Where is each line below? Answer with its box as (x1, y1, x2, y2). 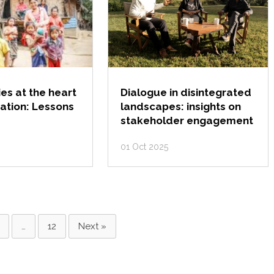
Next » (78, 221, 107, 232)
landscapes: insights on (120, 100, 242, 113)
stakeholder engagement (120, 114, 254, 127)
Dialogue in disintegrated (120, 86, 252, 98)
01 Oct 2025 (120, 142, 169, 152)
